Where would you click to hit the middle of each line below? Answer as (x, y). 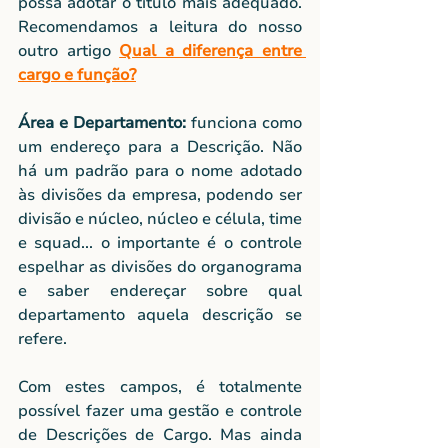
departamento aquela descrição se (160, 314)
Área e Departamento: (102, 122)
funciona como (244, 122)
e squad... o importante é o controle (160, 242)
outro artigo (69, 50)
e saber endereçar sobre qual (160, 290)
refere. (42, 338)
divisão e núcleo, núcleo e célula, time (160, 218)
